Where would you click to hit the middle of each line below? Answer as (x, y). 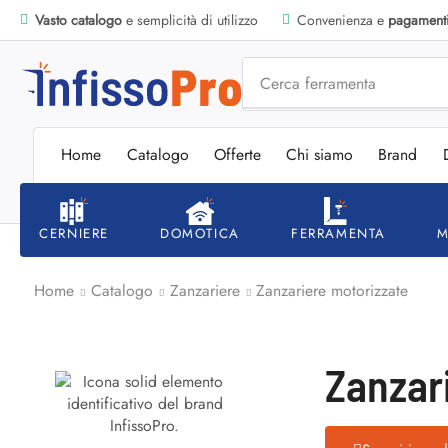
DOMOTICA (200, 233)
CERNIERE (74, 233)
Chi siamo (320, 155)
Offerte (237, 155)
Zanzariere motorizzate (332, 290)
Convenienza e (342, 20)
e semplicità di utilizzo (189, 20)
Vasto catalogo (78, 20)
